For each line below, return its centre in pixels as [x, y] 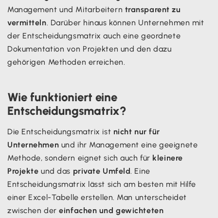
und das [56, 171]
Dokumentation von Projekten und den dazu [90, 49]
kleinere [168, 158]
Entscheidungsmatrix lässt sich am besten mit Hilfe [102, 184]
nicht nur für [136, 131]
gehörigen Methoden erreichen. [66, 62]
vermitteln [27, 22]
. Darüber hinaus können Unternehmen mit [125, 22]
